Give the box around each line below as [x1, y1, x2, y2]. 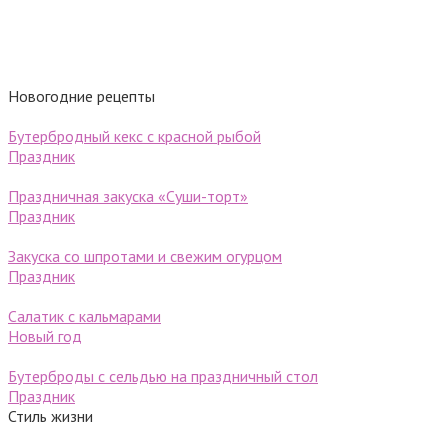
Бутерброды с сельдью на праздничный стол [8, 365, 318, 386]
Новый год [8, 325, 82, 346]
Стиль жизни [8, 405, 93, 426]
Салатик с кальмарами [8, 305, 161, 326]
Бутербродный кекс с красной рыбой [8, 125, 261, 146]
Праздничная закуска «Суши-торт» [8, 185, 248, 206]
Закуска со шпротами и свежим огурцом [8, 245, 282, 266]
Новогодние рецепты [8, 85, 155, 106]
